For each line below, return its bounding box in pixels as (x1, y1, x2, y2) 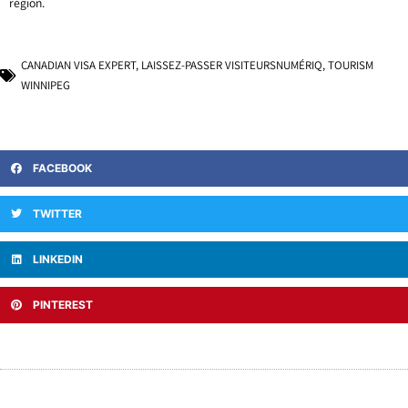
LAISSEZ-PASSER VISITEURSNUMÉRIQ (141, 57, 322, 74)
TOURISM (328, 57, 373, 74)
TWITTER (33, 207, 82, 221)
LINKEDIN (33, 252, 83, 267)
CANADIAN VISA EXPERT (21, 57, 136, 74)
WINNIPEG (21, 77, 70, 94)
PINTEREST (33, 298, 93, 312)
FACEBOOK (33, 161, 92, 176)
